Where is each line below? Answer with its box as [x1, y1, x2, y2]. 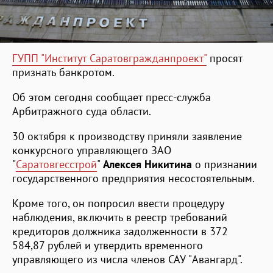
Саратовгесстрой [16, 157, 97, 171]
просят [207, 51, 243, 65]
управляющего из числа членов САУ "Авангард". [12, 252, 243, 266]
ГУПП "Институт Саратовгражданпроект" [12, 51, 207, 65]
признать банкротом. [12, 65, 115, 79]
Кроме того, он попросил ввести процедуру [12, 196, 224, 210]
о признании [192, 157, 257, 171]
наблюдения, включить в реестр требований [12, 210, 227, 224]
